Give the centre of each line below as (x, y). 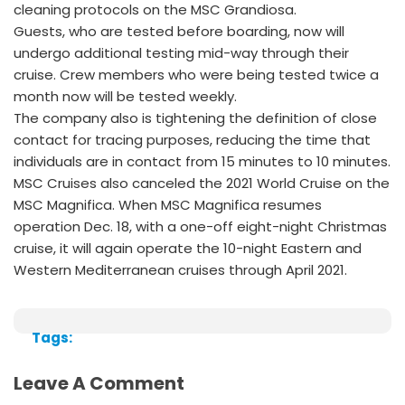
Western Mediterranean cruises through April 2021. (180, 270)
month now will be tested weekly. (125, 96)
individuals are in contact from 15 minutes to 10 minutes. (202, 161)
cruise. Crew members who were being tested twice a (196, 75)
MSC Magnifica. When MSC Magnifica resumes (168, 205)
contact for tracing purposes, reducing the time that (192, 140)
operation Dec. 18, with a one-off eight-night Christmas (200, 226)
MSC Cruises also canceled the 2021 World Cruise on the (202, 183)
